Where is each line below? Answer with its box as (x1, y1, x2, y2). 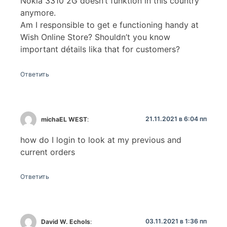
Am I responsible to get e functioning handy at (20, 20, 199, 30)
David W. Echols (41, 217, 91, 225)
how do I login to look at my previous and (20, 134, 181, 145)
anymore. (20, 8, 56, 18)
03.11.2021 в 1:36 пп (145, 217, 207, 225)
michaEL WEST (41, 115, 88, 123)
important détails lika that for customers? (20, 44, 180, 55)
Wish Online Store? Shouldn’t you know (20, 32, 170, 43)
